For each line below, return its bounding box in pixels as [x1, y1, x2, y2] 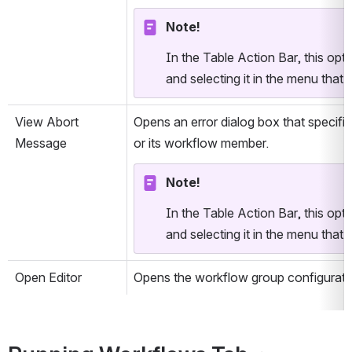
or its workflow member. [134, 134, 269, 151]
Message [15, 134, 67, 151]
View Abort [15, 113, 79, 130]
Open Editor [15, 269, 82, 285]
